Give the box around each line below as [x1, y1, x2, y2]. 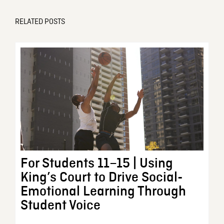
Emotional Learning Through [20, 184, 186, 199]
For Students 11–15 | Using [20, 156, 173, 171]
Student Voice [20, 198, 100, 213]
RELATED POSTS [14, 16, 65, 27]
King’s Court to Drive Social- [20, 170, 183, 185]
